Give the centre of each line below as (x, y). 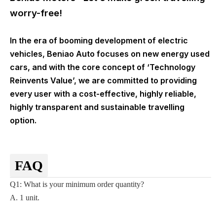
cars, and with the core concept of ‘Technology (103, 67)
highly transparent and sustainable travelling (97, 107)
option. (25, 121)
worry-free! (38, 13)
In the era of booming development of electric (99, 41)
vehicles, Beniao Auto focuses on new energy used (110, 54)
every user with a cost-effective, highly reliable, (103, 94)
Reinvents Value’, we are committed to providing (103, 81)
